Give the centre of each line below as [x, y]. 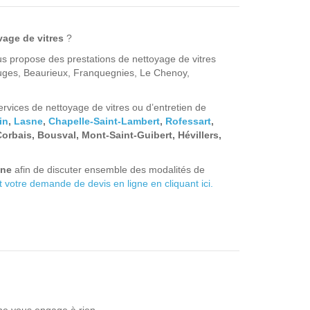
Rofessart [188, 121]
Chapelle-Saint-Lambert [104, 121]
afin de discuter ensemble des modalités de [108, 170]
